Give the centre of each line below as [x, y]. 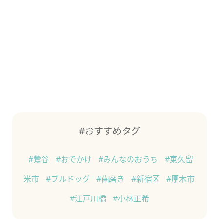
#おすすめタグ [109, 131]
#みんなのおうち [129, 160]
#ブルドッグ [69, 179]
